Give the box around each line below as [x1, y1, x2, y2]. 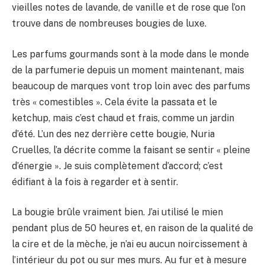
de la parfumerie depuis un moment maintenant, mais [12, 64, 244, 76]
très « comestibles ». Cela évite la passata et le [12, 96, 217, 108]
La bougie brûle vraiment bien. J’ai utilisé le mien [12, 206, 223, 218]
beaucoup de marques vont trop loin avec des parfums [12, 80, 250, 92]
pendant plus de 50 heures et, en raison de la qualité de [12, 222, 253, 234]
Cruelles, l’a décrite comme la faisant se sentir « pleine [12, 144, 250, 156]
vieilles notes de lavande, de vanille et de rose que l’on [12, 2, 245, 14]
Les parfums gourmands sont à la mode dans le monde [12, 48, 249, 60]
